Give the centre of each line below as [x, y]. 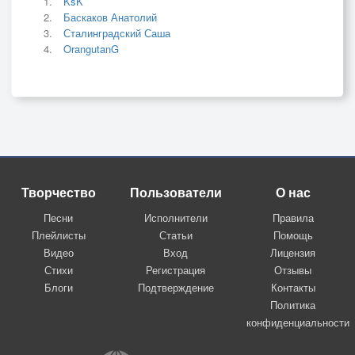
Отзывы [293, 269]
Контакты [293, 287]
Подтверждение [176, 287]
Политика [293, 304]
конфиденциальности [298, 322]
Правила [293, 217]
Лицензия [293, 252]
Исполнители [176, 217]
